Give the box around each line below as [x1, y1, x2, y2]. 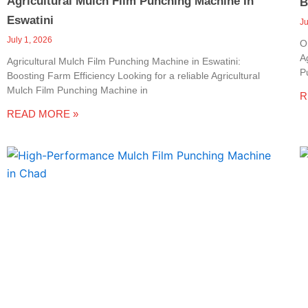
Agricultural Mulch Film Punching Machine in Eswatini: [7, 55, 241, 67]
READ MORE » [7, 107, 78, 120]
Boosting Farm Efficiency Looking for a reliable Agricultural [7, 69, 260, 81]
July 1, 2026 [7, 34, 52, 45]
